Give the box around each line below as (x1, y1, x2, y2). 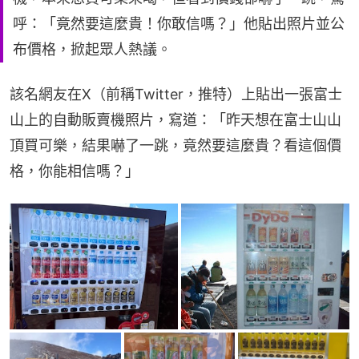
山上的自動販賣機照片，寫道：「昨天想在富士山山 (10, 111, 341, 128)
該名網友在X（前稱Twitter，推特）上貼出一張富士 (10, 85, 342, 103)
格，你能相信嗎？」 (10, 162, 139, 179)
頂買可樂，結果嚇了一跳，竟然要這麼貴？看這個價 (10, 136, 341, 154)
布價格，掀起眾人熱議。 (13, 40, 171, 58)
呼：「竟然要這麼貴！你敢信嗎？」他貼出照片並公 (13, 14, 345, 32)
